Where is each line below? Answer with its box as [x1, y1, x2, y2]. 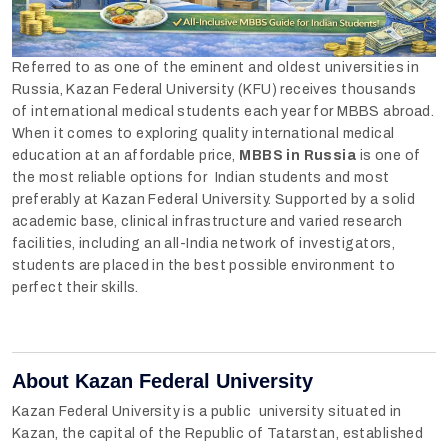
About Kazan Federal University [12, 369, 313, 392]
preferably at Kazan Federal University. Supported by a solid [12, 191, 423, 207]
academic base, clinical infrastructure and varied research [12, 213, 403, 229]
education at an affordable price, [12, 147, 236, 163]
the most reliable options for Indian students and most [12, 169, 390, 185]
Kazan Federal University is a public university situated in [12, 403, 402, 419]
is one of [356, 147, 421, 163]
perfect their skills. [12, 279, 139, 295]
